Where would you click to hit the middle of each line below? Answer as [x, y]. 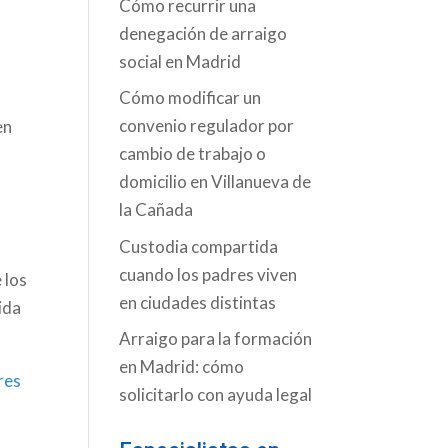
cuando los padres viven [208, 274]
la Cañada [156, 210]
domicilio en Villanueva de [215, 182]
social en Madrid [180, 61]
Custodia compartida [199, 246]
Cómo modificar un [190, 98]
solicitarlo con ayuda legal [216, 395]
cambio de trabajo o [193, 154]
